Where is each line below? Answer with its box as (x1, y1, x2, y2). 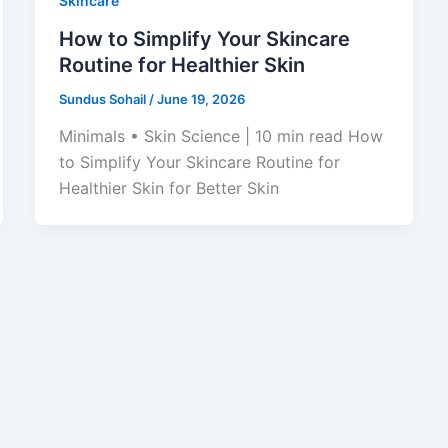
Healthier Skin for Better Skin (58, 178, 279, 199)
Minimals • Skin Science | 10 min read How (58, 126, 383, 147)
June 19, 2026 (156, 90, 245, 107)
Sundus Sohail (58, 90, 149, 107)
